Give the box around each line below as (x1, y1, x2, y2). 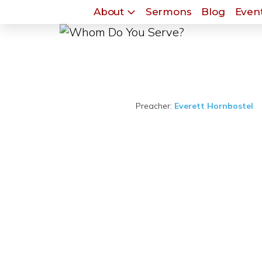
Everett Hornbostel (174, 101, 253, 111)
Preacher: (136, 101, 172, 111)
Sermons (145, 6, 192, 18)
